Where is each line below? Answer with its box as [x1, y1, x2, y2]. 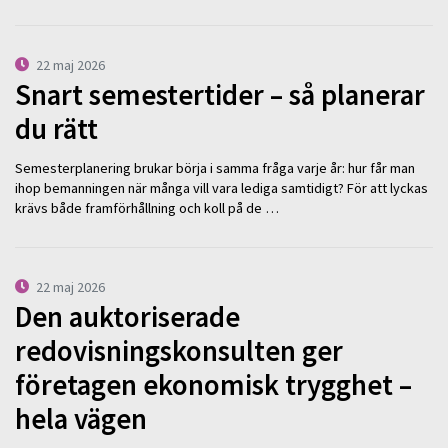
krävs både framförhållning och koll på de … [15, 198, 279, 217]
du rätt [15, 111, 98, 148]
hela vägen [15, 401, 147, 438]
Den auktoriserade [15, 299, 240, 336]
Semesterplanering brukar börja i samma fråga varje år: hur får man [15, 158, 415, 177]
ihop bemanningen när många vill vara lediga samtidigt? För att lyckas [15, 178, 428, 197]
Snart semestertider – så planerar [15, 77, 425, 114]
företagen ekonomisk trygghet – [15, 367, 412, 404]
